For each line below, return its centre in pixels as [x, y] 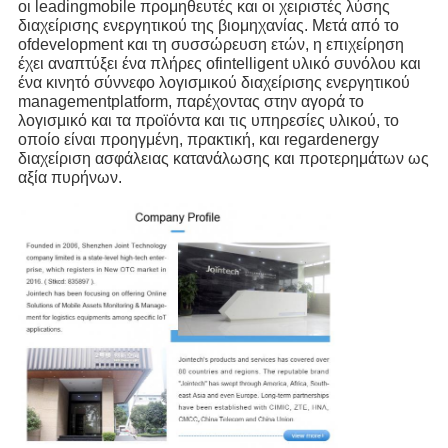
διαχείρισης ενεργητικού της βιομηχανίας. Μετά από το [208, 25]
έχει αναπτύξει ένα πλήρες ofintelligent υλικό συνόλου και [219, 63]
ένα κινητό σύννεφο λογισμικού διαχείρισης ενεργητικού [213, 82]
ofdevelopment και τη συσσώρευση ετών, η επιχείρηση [210, 44]
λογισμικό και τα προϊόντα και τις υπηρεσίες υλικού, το [208, 120]
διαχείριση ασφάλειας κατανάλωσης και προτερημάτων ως [223, 158]
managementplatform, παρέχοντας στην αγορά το [190, 101]
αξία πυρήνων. [69, 177]
